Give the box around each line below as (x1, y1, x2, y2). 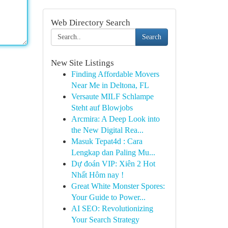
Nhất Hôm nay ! (71, 170, 124, 179)
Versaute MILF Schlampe (71, 92, 154, 101)
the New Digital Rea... (71, 126, 144, 134)
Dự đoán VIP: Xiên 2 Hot (71, 159, 155, 168)
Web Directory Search (50, 18, 130, 27)
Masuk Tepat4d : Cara (71, 137, 142, 146)
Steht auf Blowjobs (71, 103, 133, 112)
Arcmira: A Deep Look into (71, 115, 160, 123)
